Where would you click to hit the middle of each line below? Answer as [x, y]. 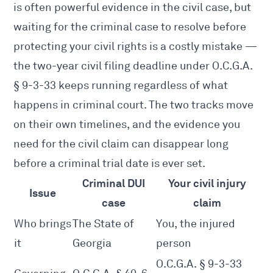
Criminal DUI [114, 183]
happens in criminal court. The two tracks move [134, 105]
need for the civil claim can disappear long [121, 144]
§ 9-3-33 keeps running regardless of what [121, 86]
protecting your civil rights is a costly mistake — [136, 47]
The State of [104, 224]
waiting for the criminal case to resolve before [130, 27]
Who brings [43, 224]
